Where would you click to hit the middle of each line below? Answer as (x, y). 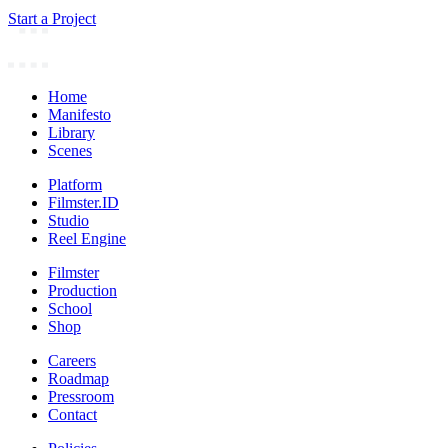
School (70, 308)
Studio (68, 220)
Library (71, 132)
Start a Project (52, 18)
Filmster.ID (83, 202)
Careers (72, 360)
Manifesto (79, 114)
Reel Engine (87, 238)
